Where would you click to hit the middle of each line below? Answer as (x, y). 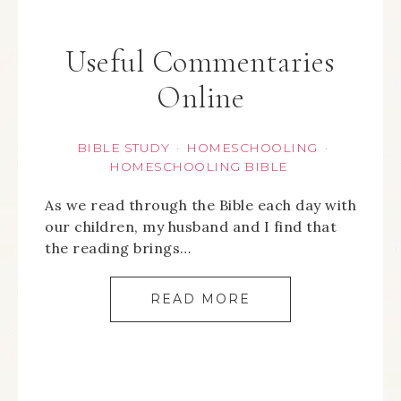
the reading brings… (118, 248)
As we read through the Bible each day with (200, 205)
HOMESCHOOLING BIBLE (199, 166)
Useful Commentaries (200, 62)
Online (200, 98)
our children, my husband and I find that (191, 226)
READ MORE (200, 299)
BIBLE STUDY (123, 148)
